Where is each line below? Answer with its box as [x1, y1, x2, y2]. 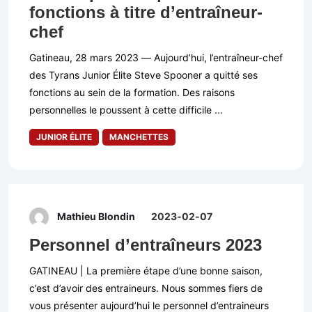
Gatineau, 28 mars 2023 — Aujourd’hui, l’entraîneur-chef [29, 52, 283, 64]
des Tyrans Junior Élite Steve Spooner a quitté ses [29, 69, 258, 81]
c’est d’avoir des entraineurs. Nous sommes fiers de [29, 282, 263, 295]
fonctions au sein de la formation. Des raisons [29, 86, 235, 99]
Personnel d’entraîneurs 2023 [29, 235, 262, 255]
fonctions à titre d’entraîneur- [29, 3, 263, 22]
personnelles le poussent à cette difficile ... [29, 104, 223, 116]
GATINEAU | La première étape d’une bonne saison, [29, 265, 263, 277]
